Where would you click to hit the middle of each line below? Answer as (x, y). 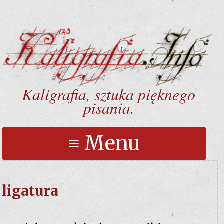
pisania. (109, 108)
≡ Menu (104, 144)
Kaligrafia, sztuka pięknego (109, 94)
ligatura (30, 191)
